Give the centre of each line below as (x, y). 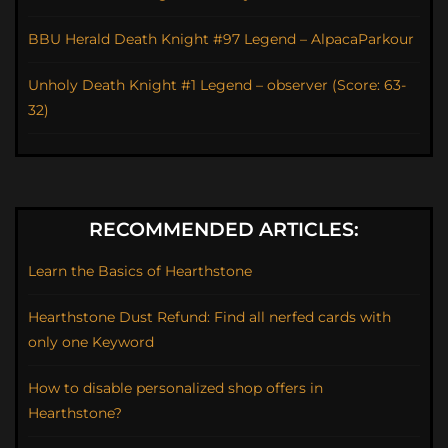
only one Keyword (91, 342)
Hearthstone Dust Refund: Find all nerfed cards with (209, 317)
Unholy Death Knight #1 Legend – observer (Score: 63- (217, 85)
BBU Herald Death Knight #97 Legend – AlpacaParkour (221, 39)
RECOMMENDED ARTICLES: (224, 230)
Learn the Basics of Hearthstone (140, 271)
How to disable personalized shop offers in (175, 388)
